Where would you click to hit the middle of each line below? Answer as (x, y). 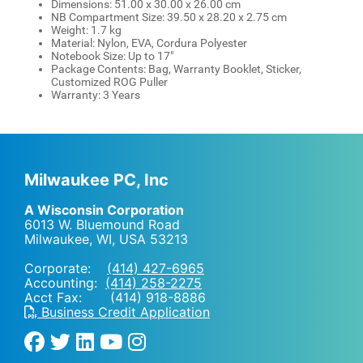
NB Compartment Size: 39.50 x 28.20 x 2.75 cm (169, 17)
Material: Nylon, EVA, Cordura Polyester (149, 43)
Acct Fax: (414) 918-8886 (115, 297)
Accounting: (65, 283)
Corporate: (66, 268)
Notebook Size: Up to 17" (112, 56)
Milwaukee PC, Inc (96, 180)
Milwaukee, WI (68, 239)
